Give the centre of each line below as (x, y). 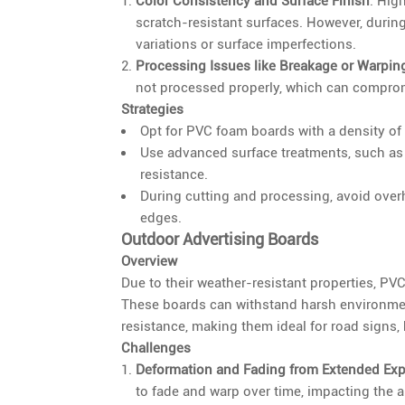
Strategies (153, 109)
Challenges (156, 348)
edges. (161, 217)
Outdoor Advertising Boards (220, 239)
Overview (150, 261)
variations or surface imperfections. (246, 44)
